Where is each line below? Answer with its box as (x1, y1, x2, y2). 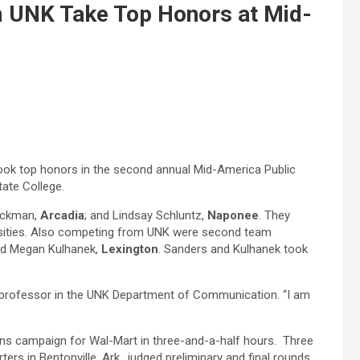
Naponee (207, 208, 259, 223)
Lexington (101, 242, 158, 257)
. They (259, 208, 290, 223)
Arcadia (40, 208, 84, 223)
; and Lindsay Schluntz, (84, 208, 207, 223)
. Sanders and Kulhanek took (158, 242, 308, 257)
